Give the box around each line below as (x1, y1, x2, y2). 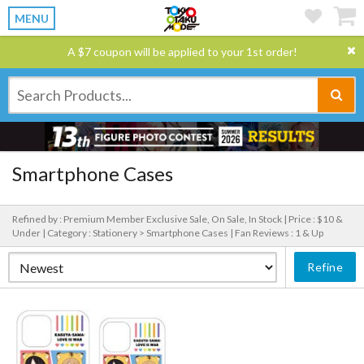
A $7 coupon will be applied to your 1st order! (67, 45, 297, 58)
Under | (12, 227, 47, 239)
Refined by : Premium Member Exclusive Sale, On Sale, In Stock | (12, 213, 288, 225)
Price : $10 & (288, 213, 343, 225)
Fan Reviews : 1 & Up (235, 227, 323, 239)
